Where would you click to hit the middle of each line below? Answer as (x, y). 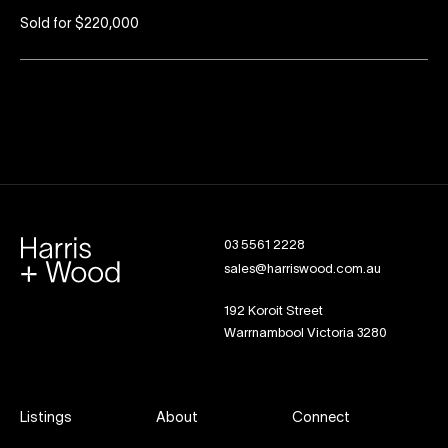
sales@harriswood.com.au (302, 269)
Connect (321, 418)
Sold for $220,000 (79, 24)
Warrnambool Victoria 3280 (305, 333)
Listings (46, 418)
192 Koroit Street (273, 311)
